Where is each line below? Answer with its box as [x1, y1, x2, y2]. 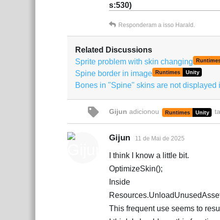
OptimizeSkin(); [109, 165, 163, 173]
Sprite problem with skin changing [75, 57, 193, 66]
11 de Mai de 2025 [135, 135, 185, 142]
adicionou [127, 108, 161, 115]
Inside [109, 178, 130, 186]
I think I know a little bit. [109, 151, 189, 160]
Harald [175, 22, 193, 28]
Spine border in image [75, 69, 152, 78]
